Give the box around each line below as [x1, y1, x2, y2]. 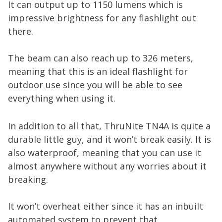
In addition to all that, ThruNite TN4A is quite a [8, 120, 211, 132]
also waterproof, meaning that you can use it [8, 147, 201, 159]
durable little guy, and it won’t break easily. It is [8, 133, 211, 145]
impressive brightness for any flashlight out [8, 12, 196, 24]
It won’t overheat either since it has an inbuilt [8, 200, 203, 212]
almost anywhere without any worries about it [8, 160, 207, 172]
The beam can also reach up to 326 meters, [8, 52, 193, 64]
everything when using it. [8, 92, 115, 104]
